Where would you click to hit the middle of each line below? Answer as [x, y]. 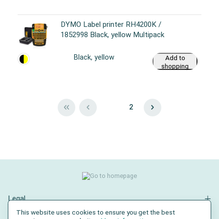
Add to [175, 58]
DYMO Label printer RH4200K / [111, 25]
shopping [175, 66]
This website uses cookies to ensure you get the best [96, 212]
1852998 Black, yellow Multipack [112, 35]
